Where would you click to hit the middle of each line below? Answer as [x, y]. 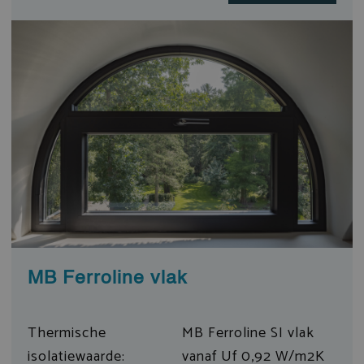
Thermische [67, 333]
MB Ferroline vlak [107, 278]
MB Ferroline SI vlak [248, 333]
